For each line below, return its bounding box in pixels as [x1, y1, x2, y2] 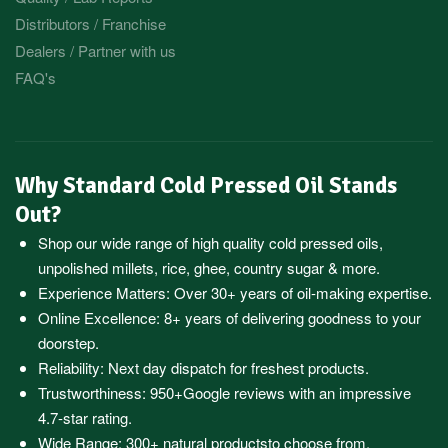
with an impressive [284, 381, 411, 403]
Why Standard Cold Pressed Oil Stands [15, 171, 397, 200]
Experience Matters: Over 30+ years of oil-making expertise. [37, 281, 432, 303]
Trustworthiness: [37, 381, 150, 403]
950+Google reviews [149, 381, 285, 403]
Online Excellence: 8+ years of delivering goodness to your [37, 306, 421, 328]
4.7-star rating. [37, 406, 132, 428]
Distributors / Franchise [15, 12, 166, 34]
